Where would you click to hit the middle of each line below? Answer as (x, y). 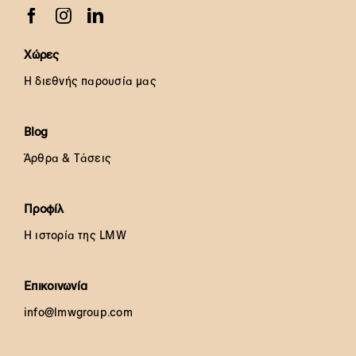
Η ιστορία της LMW (75, 235)
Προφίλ (43, 208)
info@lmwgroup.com (78, 312)
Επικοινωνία (55, 285)
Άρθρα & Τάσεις (68, 158)
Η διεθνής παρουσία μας (90, 81)
